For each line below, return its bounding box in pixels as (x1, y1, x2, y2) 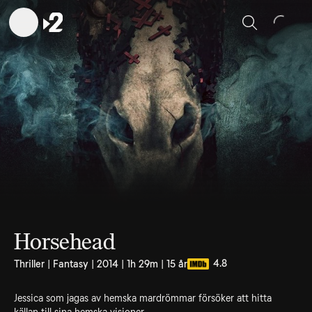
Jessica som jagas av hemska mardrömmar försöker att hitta (14, 292, 272, 304)
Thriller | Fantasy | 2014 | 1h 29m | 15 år (14, 258, 187, 270)
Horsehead (14, 228, 116, 255)
